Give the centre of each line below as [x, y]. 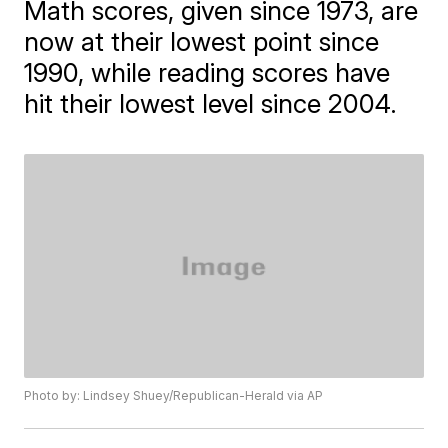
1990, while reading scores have [207, 72]
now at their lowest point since [202, 41]
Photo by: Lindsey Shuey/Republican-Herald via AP [174, 396]
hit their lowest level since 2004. [211, 103]
